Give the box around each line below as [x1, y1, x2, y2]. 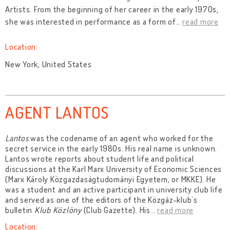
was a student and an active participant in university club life [5, 184, 223, 195]
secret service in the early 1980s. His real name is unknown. [5, 143, 217, 154]
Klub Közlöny [34, 205, 84, 215]
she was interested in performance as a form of [5, 16, 176, 27]
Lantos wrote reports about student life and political [5, 154, 194, 164]
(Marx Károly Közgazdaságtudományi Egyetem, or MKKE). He [5, 174, 216, 184]
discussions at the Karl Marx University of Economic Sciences [5, 164, 222, 174]
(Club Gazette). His [83, 205, 150, 215]
